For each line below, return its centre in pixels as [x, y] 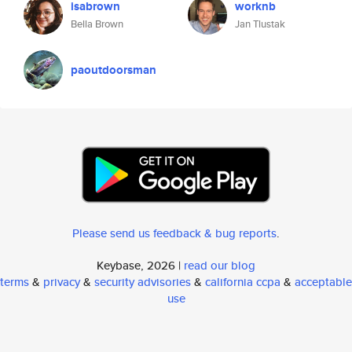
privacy [62, 282]
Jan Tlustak [260, 24]
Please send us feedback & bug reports [174, 233]
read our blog [220, 265]
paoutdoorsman [114, 70]
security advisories [143, 282]
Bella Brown [97, 24]
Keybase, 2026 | [140, 265]
